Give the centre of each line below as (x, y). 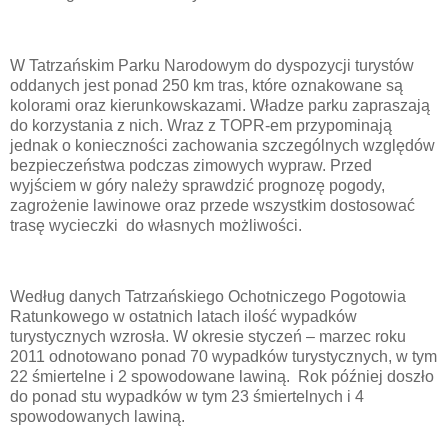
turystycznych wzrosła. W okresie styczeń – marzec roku (208, 337)
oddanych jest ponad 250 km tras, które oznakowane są (206, 85)
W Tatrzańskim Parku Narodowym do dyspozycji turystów (212, 65)
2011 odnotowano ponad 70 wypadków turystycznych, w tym (223, 357)
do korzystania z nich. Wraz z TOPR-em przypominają (201, 125)
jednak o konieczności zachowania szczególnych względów (222, 145)
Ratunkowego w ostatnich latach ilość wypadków (183, 317)
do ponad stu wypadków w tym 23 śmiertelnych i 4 (187, 397)
